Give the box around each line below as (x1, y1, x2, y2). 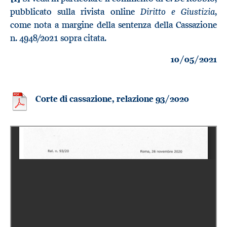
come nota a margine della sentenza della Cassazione (10, 19, 217, 30)
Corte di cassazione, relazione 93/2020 (35, 93, 189, 105)
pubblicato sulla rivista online (10, 6, 140, 17)
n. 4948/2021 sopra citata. (10, 32, 106, 44)
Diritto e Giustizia (140, 5, 215, 17)
